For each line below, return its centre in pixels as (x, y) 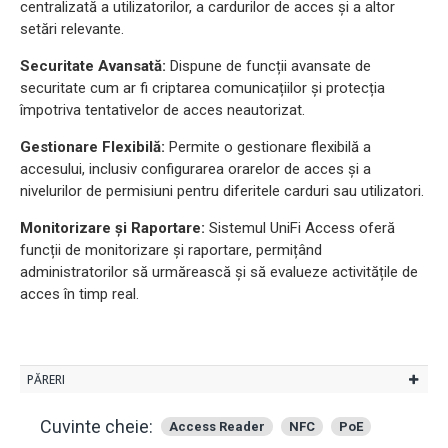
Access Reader (217, 426)
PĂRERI (46, 379)
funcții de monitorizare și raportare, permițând (171, 250)
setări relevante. (72, 29)
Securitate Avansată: (93, 66)
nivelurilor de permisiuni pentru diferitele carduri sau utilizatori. (222, 191)
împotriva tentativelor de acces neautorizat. (162, 110)
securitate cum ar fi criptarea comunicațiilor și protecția (202, 88)
